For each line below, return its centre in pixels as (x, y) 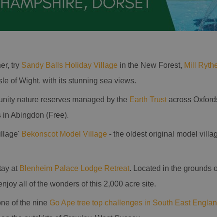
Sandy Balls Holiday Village (70, 65)
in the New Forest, (151, 65)
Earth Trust (148, 100)
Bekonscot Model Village (64, 134)
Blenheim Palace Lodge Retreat (74, 168)
